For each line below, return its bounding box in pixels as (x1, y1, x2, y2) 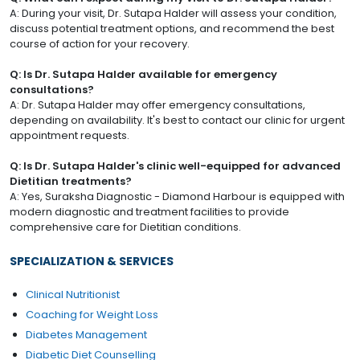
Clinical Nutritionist (26, 287, 120, 303)
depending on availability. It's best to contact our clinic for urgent (10, 112, 345, 129)
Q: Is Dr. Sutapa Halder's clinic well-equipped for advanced (10, 158, 341, 174)
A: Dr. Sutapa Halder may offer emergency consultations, (10, 97, 305, 113)
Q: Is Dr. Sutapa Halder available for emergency (10, 67, 277, 83)
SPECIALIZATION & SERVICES (10, 253, 174, 270)
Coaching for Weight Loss (26, 307, 158, 323)
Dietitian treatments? (10, 174, 132, 190)
